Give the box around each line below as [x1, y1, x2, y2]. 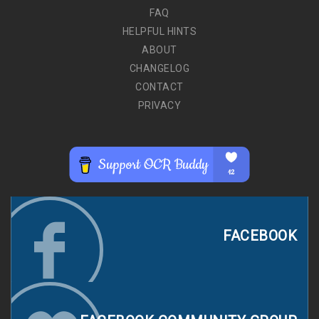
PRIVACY [137, 100, 182, 112]
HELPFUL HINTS [122, 26, 197, 38]
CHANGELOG [129, 63, 190, 75]
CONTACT [135, 81, 184, 93]
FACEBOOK [223, 227, 297, 245]
